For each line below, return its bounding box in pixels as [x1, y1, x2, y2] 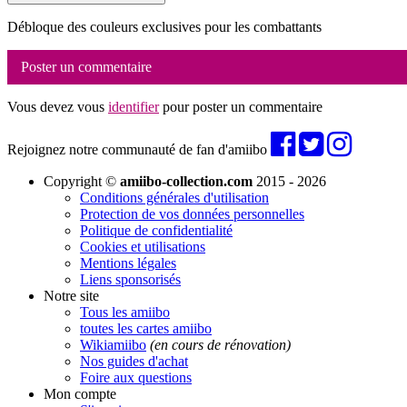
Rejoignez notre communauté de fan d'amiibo [7, 141, 271, 157]
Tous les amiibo [80, 303, 170, 320]
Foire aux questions [80, 369, 192, 385]
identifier [108, 98, 159, 114]
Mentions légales [80, 254, 176, 271]
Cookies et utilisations [80, 238, 205, 254]
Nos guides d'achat [80, 352, 188, 369]
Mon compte [44, 385, 116, 402]
